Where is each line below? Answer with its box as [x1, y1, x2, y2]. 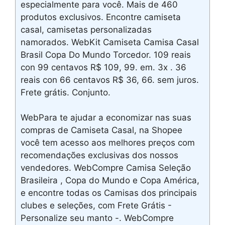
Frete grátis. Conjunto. [21, 87, 110, 97]
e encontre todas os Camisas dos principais [21, 188, 197, 198]
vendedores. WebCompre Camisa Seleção [21, 163, 191, 173]
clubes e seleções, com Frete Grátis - [21, 200, 172, 211]
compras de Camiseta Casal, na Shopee [21, 125, 182, 136]
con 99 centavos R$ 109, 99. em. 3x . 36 [21, 62, 186, 72]
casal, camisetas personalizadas [21, 24, 152, 35]
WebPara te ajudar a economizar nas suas [21, 113, 191, 123]
